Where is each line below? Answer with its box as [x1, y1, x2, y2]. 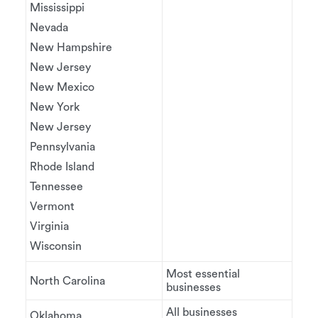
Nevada [30, 22, 68, 33]
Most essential [166, 268, 240, 280]
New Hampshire [30, 42, 112, 53]
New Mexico [30, 82, 94, 93]
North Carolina [30, 275, 105, 287]
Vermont [30, 201, 75, 212]
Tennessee [30, 181, 83, 192]
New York [30, 102, 79, 113]
